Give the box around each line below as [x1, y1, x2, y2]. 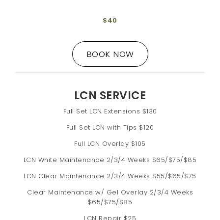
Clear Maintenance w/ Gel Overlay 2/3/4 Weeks [27, 188, 193, 197]
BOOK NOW [86, 48, 134, 60]
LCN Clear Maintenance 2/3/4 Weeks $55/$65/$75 [24, 171, 196, 181]
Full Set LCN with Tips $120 [66, 123, 154, 132]
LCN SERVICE [74, 88, 146, 104]
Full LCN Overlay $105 [74, 139, 146, 148]
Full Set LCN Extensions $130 [63, 107, 157, 116]
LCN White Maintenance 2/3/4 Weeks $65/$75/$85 [23, 155, 197, 165]
